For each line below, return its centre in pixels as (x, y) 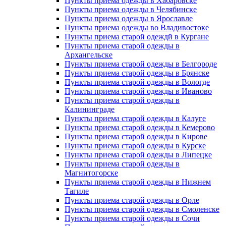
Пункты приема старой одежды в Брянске (137, 73)
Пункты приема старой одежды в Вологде (137, 82)
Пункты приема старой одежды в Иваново (138, 91)
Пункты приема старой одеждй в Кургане (137, 37)
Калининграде (90, 109)
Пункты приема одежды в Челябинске (131, 9)
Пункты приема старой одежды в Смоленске (142, 209)
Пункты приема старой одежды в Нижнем (138, 182)
